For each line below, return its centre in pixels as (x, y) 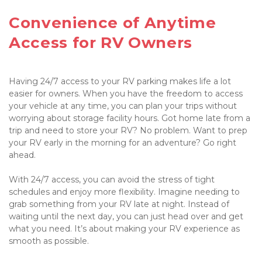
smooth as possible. (49, 241)
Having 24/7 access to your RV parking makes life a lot (120, 81)
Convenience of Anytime (113, 23)
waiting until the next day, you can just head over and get (126, 216)
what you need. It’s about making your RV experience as (124, 228)
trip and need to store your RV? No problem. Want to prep (128, 130)
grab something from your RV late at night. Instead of (119, 204)
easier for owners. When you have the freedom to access (126, 93)
